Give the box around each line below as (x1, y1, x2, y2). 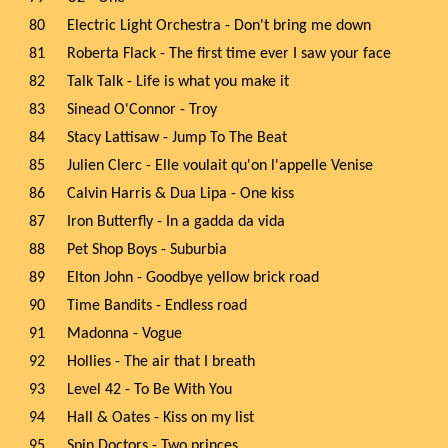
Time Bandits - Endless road (67, 298, 247, 314)
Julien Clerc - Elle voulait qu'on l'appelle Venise (67, 158, 373, 174)
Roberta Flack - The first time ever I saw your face (67, 46, 391, 62)
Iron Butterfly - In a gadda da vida (67, 214, 285, 230)
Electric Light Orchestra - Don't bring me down (67, 18, 371, 34)
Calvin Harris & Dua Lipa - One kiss (67, 186, 294, 202)
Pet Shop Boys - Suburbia (67, 242, 227, 258)
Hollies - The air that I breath (67, 354, 255, 370)
